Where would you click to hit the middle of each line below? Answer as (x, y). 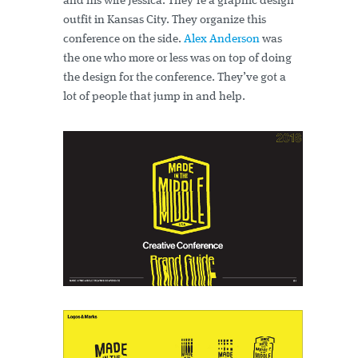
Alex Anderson (222, 40)
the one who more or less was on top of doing (177, 59)
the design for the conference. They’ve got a (175, 78)
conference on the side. (123, 40)
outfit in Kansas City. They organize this (165, 21)
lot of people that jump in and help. (154, 97)
